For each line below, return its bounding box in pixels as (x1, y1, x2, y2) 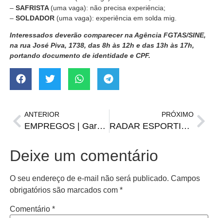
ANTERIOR (24, 110, 59, 118)
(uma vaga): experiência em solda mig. (54, 14, 177, 22)
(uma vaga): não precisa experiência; (51, 3, 165, 12)
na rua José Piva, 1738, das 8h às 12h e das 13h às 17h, (10, 41, 194, 50)
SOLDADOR (16, 14, 54, 22)
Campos (171, 174, 200, 182)
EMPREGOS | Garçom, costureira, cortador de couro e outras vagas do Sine (97, 121, 106, 131)
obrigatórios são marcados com (10, 185, 120, 194)
